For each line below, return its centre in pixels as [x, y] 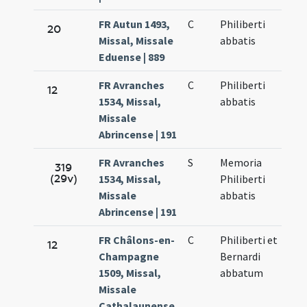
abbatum [242, 273]
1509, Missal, [130, 273]
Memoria [241, 163]
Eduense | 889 [132, 57]
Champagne [129, 257]
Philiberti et [249, 240]
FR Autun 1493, [135, 24]
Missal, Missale [136, 41]
